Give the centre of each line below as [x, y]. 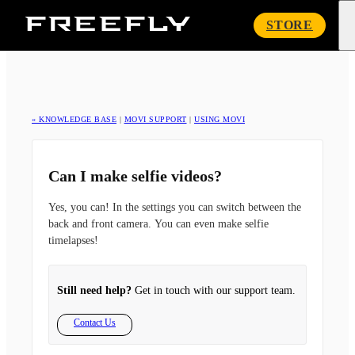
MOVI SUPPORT [155, 119]
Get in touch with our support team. [214, 291]
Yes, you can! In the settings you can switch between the [175, 208]
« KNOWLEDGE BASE [74, 119]
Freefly [207, 22]
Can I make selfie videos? [135, 176]
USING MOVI [219, 119]
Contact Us [95, 323]
